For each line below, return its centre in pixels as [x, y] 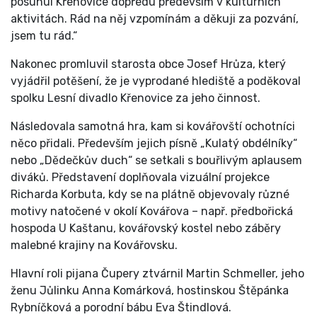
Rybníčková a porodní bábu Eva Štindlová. [121, 308]
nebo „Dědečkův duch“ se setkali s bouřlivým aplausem [156, 161]
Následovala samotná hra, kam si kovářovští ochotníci [153, 127]
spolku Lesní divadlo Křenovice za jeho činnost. [136, 98]
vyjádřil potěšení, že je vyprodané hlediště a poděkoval [156, 81]
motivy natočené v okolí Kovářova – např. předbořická [152, 212]
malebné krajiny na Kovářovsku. [94, 246]
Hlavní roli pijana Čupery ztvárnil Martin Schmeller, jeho [157, 274]
